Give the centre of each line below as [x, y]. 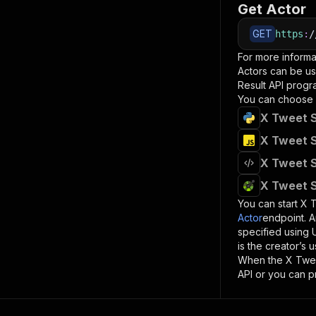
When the [262, 260]
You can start [269, 203]
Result [252, 85]
